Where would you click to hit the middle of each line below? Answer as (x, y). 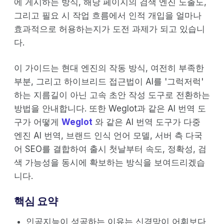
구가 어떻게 (38, 122)
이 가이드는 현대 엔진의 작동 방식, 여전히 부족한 (109, 68)
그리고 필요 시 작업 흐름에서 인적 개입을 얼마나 (108, 15)
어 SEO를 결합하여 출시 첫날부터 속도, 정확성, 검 (110, 149)
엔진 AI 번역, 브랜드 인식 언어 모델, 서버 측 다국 (108, 135)
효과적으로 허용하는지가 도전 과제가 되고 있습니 (109, 29)
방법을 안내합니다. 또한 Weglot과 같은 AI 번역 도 (110, 108)
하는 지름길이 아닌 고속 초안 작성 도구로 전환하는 (112, 95)
